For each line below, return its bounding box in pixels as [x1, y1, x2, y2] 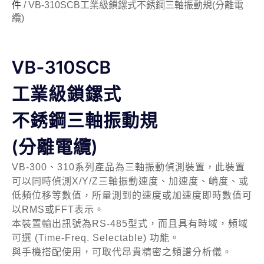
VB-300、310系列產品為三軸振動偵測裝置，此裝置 [12, 162, 245, 172]
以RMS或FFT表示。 [12, 204, 104, 214]
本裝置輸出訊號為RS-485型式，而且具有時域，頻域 [12, 219, 248, 229]
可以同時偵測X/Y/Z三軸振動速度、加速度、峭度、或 [12, 176, 249, 186]
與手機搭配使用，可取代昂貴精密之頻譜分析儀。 [12, 247, 232, 257]
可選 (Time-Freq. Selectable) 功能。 [12, 233, 180, 243]
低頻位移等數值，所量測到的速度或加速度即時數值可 [12, 190, 252, 200]
